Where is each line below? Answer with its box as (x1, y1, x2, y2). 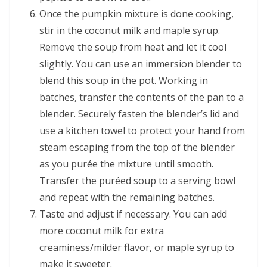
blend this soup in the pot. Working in (39, 73, 208, 87)
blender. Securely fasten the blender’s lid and (39, 107, 239, 120)
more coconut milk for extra (39, 223, 164, 237)
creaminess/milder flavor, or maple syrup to (39, 240, 234, 254)
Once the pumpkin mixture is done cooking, (39, 7, 234, 20)
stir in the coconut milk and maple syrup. (39, 23, 220, 37)
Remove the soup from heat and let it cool (39, 40, 226, 54)
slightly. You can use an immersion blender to (39, 57, 242, 70)
